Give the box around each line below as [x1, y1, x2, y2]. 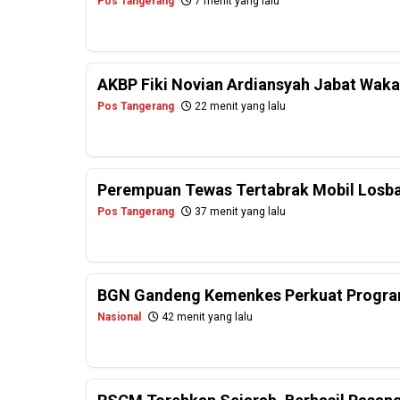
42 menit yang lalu [159, 311, 253, 324]
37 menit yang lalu [192, 205, 286, 219]
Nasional [97, 311, 141, 324]
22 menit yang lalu [192, 100, 286, 113]
